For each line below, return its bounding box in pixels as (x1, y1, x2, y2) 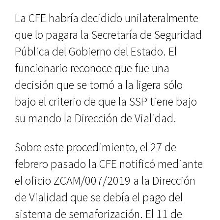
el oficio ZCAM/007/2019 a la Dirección (15, 173, 195, 188)
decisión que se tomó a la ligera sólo (15, 77, 183, 92)
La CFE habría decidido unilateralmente (15, 10, 198, 26)
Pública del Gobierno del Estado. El (15, 44, 177, 59)
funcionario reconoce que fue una (15, 60, 169, 76)
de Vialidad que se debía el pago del (15, 190, 183, 205)
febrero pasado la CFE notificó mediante (15, 156, 203, 171)
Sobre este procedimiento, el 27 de (15, 139, 176, 155)
